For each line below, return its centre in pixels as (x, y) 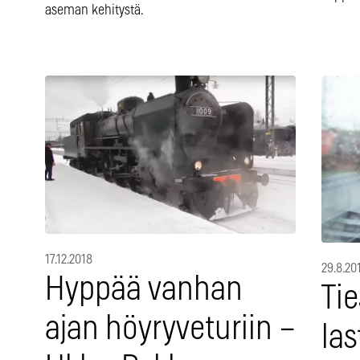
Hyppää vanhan (144, 290)
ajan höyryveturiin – (170, 329)
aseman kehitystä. (94, 11)
